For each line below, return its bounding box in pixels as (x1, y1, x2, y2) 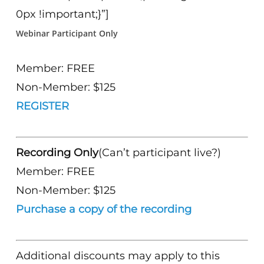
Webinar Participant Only (16, 28, 118, 39)
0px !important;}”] (16, 8, 110, 21)
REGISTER (16, 100, 70, 113)
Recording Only (16, 146, 99, 159)
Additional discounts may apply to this (16, 249, 220, 262)
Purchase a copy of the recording (16, 203, 192, 216)
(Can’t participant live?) (98, 146, 222, 159)
